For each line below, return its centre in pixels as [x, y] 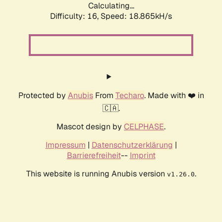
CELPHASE [144, 127]
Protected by [43, 96]
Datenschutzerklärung [132, 145]
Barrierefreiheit [94, 156]
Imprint [142, 156]
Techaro [130, 96]
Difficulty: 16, [75, 16]
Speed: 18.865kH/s [136, 16]
